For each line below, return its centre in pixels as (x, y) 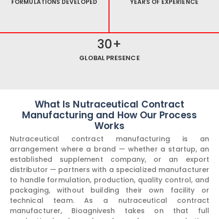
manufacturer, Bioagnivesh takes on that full (109, 211)
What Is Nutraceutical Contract (109, 105)
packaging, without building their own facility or (109, 190)
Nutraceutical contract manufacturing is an (109, 139)
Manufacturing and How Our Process (109, 115)
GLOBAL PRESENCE (109, 58)
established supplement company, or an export (109, 160)
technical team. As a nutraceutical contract (109, 201)
